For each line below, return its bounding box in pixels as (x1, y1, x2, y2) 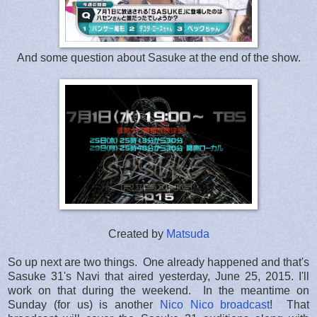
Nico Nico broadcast (159, 298, 270, 311)
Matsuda (166, 227, 209, 240)
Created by (108, 227, 166, 240)
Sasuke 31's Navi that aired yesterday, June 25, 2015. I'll (8, 270, 309, 282)
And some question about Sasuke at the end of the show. (16, 51, 301, 64)
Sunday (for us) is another (8, 298, 160, 311)
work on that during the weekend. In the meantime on (8, 284, 309, 296)
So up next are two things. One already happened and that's (8, 255, 309, 268)
